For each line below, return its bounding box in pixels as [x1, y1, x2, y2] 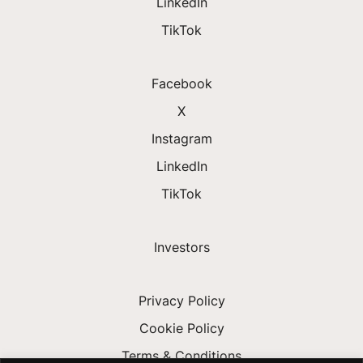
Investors [153, 238, 210, 257]
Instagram [151, 130, 212, 148]
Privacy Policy [138, 292, 225, 310]
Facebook [151, 75, 212, 93]
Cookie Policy [139, 319, 224, 338]
